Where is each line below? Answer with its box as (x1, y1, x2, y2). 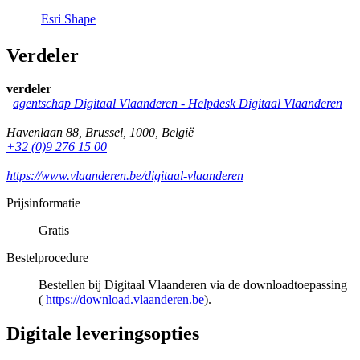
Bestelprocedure (6, 251, 88, 265)
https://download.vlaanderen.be (46, 292, 204, 307)
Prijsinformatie (6, 196, 80, 211)
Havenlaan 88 (6, 125, 79, 140)
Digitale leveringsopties (6, 323, 199, 345)
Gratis (39, 223, 69, 238)
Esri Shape (41, 11, 96, 26)
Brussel (85, 125, 123, 140)
